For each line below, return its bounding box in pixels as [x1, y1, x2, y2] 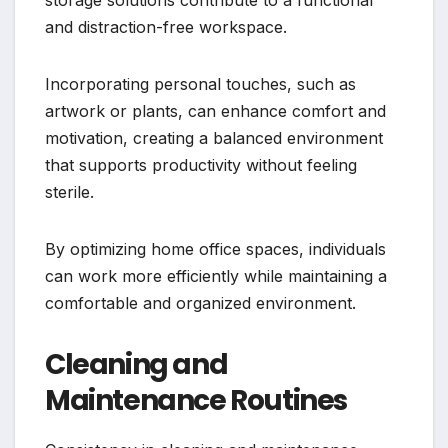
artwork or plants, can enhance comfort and [45, 100, 386, 121]
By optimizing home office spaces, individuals [45, 238, 386, 259]
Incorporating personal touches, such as [45, 73, 356, 94]
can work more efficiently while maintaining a [45, 265, 387, 286]
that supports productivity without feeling [45, 154, 357, 175]
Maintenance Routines [45, 380, 348, 420]
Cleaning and [45, 344, 228, 384]
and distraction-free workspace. [45, 16, 287, 37]
